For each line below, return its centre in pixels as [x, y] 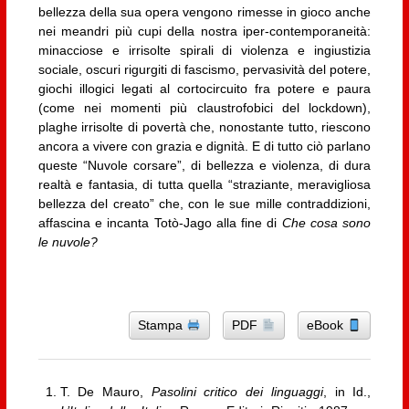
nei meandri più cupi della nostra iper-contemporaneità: [204, 31]
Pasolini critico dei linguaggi [237, 392]
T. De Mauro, [105, 392]
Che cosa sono [326, 222]
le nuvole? [68, 241]
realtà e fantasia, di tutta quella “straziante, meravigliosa [204, 184]
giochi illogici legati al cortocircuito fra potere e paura [204, 88]
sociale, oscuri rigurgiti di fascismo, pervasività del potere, [204, 69]
